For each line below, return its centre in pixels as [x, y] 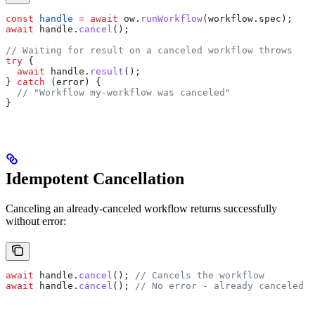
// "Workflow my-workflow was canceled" [118, 92]
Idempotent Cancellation [95, 178]
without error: [36, 221]
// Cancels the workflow [200, 275]
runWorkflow [172, 18]
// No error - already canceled [219, 285]
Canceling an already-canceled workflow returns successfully [141, 208]
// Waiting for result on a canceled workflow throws [149, 50]
